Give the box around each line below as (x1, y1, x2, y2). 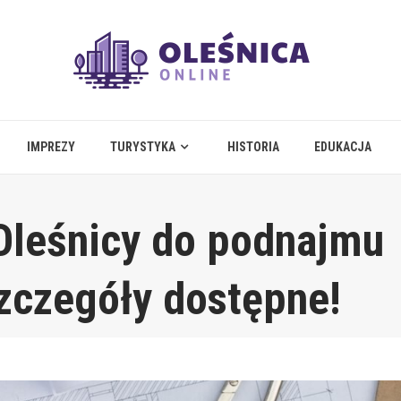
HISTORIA (227, 140, 279, 154)
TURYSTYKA (110, 140, 175, 154)
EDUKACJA (314, 140, 371, 154)
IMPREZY (27, 140, 75, 154)
